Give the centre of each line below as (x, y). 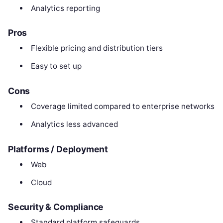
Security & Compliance (56, 207)
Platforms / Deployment (58, 149)
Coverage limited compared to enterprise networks (122, 106)
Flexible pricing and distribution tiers (97, 48)
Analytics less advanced (74, 124)
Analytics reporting (65, 8)
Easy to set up (56, 66)
